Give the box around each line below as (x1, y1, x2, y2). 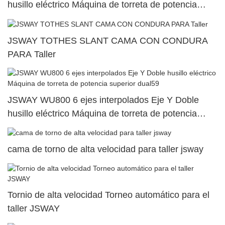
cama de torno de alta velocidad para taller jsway (8, 144, 203, 155)
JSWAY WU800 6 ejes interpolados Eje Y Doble (8, 94, 199, 105)
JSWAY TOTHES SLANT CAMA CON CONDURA (8, 35, 208, 46)
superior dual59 (8, 122, 70, 132)
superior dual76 (8, 13, 70, 24)
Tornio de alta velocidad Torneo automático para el (8, 190, 209, 200)
